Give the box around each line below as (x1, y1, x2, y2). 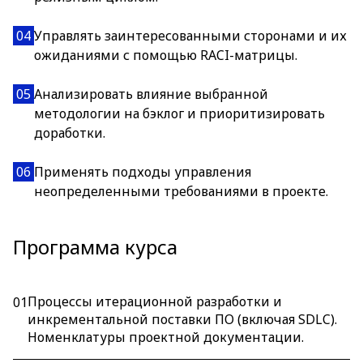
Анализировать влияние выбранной (34, 85, 268, 103)
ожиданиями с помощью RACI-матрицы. (34, 46, 297, 64)
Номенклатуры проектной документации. (28, 328, 304, 346)
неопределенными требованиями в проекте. (34, 182, 328, 200)
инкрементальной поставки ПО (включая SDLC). (28, 310, 337, 328)
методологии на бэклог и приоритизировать (34, 105, 325, 122)
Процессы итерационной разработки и (28, 293, 282, 310)
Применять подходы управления (34, 163, 251, 181)
